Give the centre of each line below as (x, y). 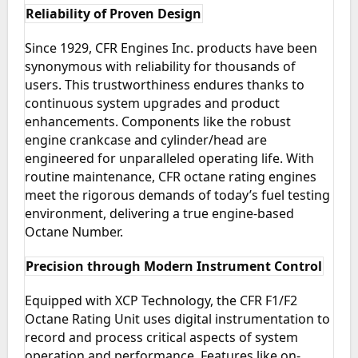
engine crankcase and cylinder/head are (145, 139)
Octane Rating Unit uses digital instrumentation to (177, 318)
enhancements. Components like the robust (157, 121)
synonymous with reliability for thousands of (160, 66)
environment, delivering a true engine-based (159, 213)
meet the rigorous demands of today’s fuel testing (177, 195)
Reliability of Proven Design (114, 13)
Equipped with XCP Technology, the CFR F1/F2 (161, 300)
